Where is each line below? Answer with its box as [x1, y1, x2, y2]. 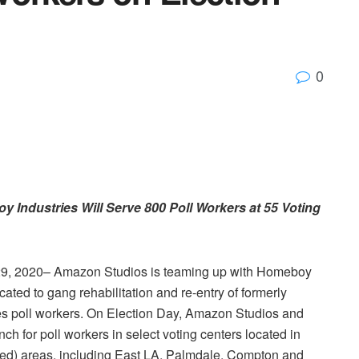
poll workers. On [8, 303, 107, 322]
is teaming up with [147, 261, 256, 280]
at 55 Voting [246, 197, 321, 216]
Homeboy [256, 261, 312, 280]
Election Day [107, 303, 179, 322]
